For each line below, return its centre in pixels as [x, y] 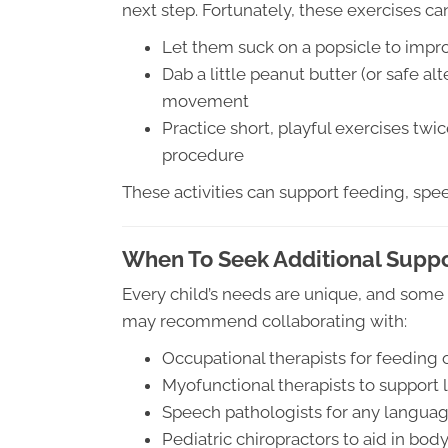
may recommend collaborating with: [264, 321]
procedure [203, 155]
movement [205, 101]
